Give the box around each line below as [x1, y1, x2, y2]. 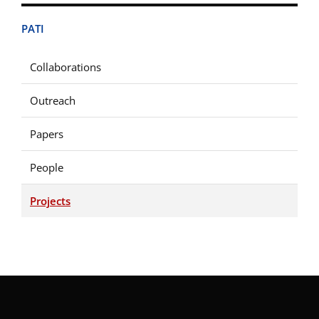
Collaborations [30, 60, 101, 74]
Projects [30, 194, 70, 208]
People [30, 160, 63, 174]
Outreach [30, 93, 75, 108]
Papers [30, 127, 63, 141]
